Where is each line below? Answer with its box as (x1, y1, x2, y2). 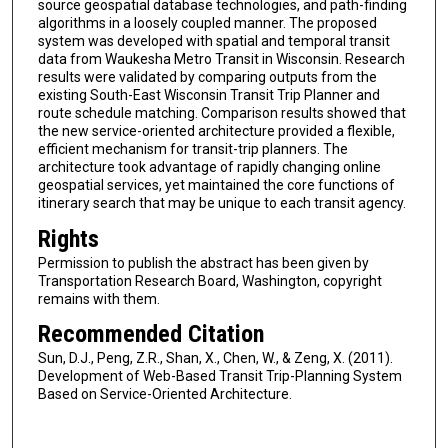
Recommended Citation (37, 320, 264, 349)
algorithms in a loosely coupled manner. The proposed (37, 15, 377, 32)
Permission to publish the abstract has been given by (37, 254, 369, 271)
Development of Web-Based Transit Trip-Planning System (37, 368, 402, 385)
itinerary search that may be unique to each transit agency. (37, 195, 406, 212)
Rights (37, 224, 99, 253)
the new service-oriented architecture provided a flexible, (37, 123, 395, 140)
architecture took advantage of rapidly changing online (37, 159, 381, 176)
